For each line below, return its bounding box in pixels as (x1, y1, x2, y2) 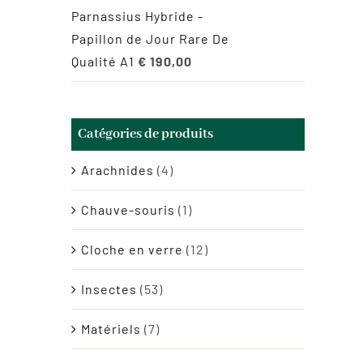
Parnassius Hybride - (71, 7, 203, 23)
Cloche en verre (81, 241, 183, 257)
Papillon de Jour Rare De (71, 30, 229, 46)
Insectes (81, 280, 137, 297)
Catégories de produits (78, 125, 213, 143)
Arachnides (81, 161, 154, 177)
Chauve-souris (81, 201, 175, 217)
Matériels (81, 320, 141, 336)
